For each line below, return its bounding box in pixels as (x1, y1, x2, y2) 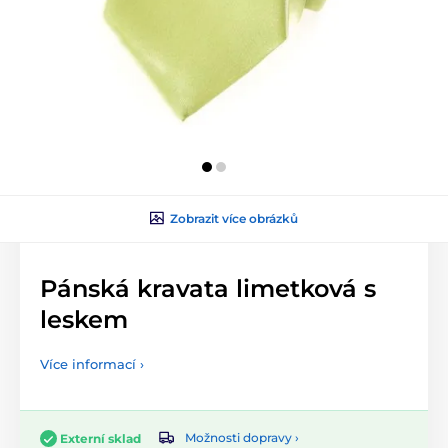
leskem (40, 304, 128, 334)
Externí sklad (60, 430, 141, 446)
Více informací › (40, 355, 144, 372)
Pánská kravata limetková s (40, 273, 376, 303)
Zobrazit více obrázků (170, 210, 298, 226)
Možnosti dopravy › (185, 430, 299, 446)
